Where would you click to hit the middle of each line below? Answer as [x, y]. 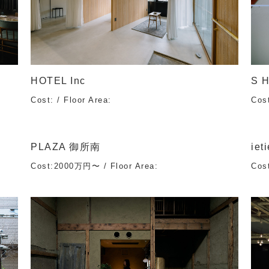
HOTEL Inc [58, 81]
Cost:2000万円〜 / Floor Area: [95, 166]
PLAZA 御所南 [66, 147]
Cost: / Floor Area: [71, 100]
